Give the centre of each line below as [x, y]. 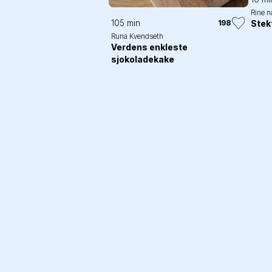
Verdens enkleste [149, 47]
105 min [126, 22]
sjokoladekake [143, 59]
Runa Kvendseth [137, 36]
